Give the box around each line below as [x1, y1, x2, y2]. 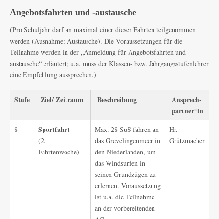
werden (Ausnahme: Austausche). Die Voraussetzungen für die [10, 36, 182, 45]
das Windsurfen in [95, 158, 145, 168]
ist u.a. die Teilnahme [95, 192, 154, 201]
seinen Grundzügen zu [95, 170, 156, 179]
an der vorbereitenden [95, 203, 155, 213]
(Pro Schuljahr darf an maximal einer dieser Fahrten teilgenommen [10, 25, 196, 34]
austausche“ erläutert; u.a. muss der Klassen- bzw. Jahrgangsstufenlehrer [10, 59, 209, 68]
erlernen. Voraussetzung [95, 181, 161, 190]
